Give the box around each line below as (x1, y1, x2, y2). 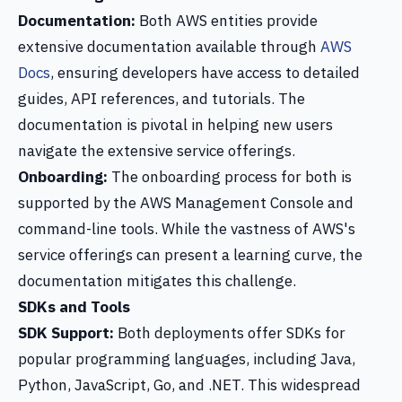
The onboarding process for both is (108, 167, 352, 187)
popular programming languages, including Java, (18, 349, 355, 369)
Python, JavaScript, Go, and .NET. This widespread (18, 375, 361, 395)
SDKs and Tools (18, 297, 130, 317)
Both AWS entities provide (135, 11, 318, 31)
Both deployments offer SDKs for (114, 323, 345, 343)
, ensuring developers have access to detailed (50, 63, 360, 83)
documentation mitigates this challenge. (18, 271, 296, 291)
